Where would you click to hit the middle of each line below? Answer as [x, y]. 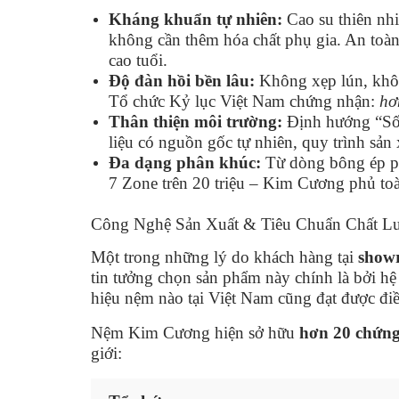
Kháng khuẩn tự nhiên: [195, 19]
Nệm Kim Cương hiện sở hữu [195, 332]
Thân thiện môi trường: [195, 121]
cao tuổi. [138, 60]
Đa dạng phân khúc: [185, 162]
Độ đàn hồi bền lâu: [182, 80]
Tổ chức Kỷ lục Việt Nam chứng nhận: [244, 101]
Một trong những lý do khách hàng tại [224, 256]
